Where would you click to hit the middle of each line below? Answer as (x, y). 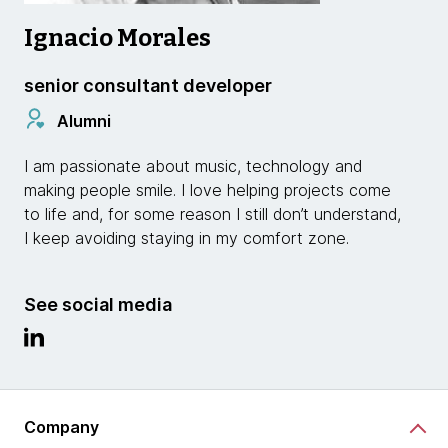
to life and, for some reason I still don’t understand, (212, 214)
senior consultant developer (148, 85)
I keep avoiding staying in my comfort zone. (189, 238)
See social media (98, 304)
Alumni (84, 120)
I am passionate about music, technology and (193, 166)
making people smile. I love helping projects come (207, 190)
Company (61, 426)
